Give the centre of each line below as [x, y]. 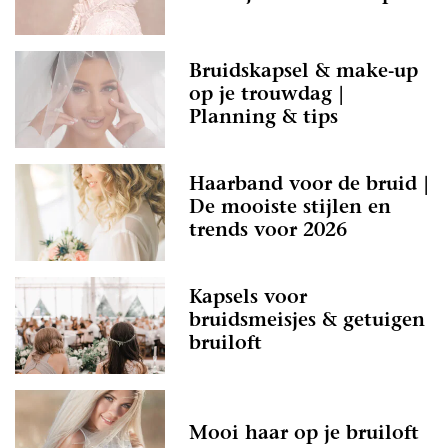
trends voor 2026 [268, 232]
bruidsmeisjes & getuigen [307, 322]
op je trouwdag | [266, 96]
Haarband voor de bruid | [309, 186]
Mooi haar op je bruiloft [304, 435]
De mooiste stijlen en [290, 209]
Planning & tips [263, 119]
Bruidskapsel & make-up [303, 73]
